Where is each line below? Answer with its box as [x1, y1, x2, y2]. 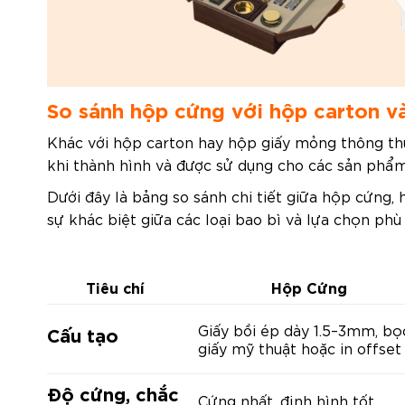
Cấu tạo [47, 321, 118, 346]
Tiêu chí [86, 276, 145, 297]
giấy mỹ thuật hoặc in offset [198, 337, 401, 357]
